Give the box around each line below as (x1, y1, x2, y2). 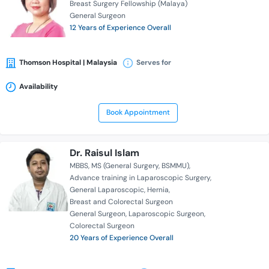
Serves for (136, 58, 171, 68)
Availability (19, 82, 58, 92)
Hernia (147, 185, 169, 195)
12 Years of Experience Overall (70, 23, 171, 33)
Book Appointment (106, 107, 170, 118)
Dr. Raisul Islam (70, 147, 139, 160)
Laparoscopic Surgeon (128, 209, 204, 219)
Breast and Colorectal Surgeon (70, 197, 173, 207)
